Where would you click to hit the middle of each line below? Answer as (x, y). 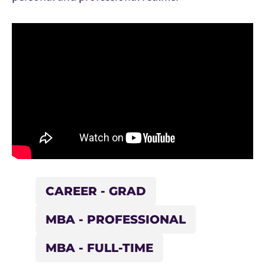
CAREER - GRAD (96, 191)
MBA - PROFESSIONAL (116, 219)
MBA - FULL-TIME (99, 248)
